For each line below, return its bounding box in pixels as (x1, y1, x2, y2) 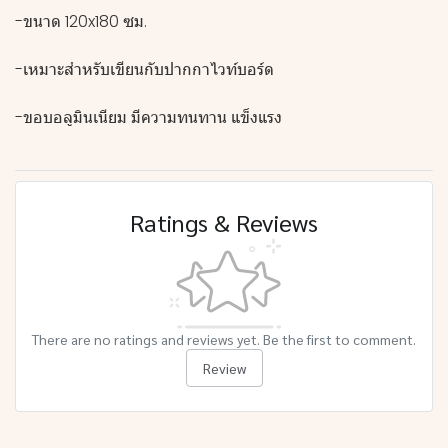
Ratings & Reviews (130, 206, 318, 238)
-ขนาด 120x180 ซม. (15, 10, 147, 33)
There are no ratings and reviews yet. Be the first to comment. (32, 330, 416, 348)
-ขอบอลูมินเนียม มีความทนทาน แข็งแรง (15, 106, 282, 129)
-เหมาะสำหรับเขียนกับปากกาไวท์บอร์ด (15, 58, 282, 81)
